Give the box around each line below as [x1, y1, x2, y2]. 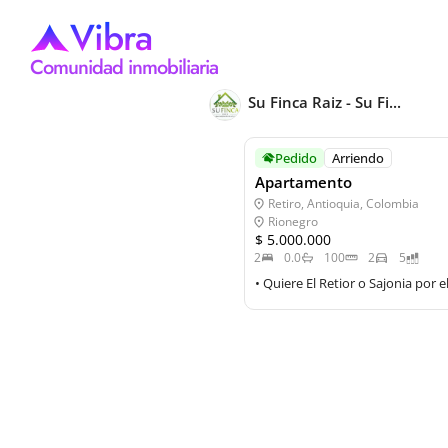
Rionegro [267, 213, 318, 230]
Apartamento [254, 172, 352, 192]
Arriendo [331, 148, 384, 167]
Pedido [274, 148, 317, 167]
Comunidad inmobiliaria [30, 52, 218, 82]
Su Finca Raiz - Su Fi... [247, 91, 401, 112]
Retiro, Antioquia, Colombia [267, 195, 419, 212]
